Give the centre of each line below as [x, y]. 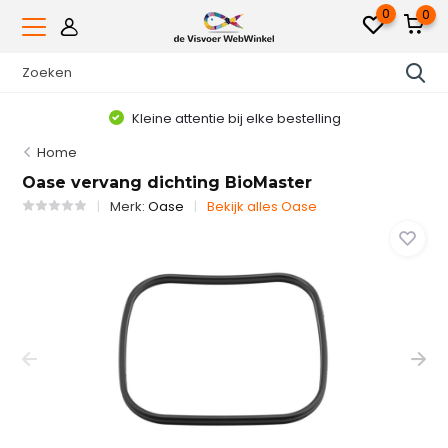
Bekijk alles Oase [262, 206]
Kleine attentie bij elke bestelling [234, 118]
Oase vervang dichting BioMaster [167, 182]
